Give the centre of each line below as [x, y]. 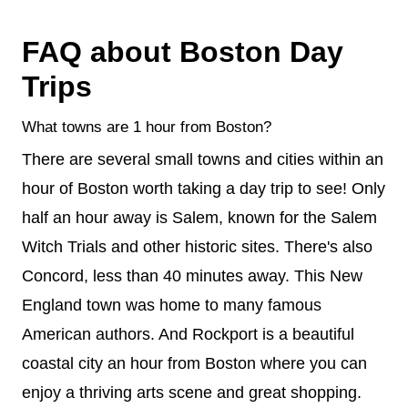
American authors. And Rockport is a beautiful [188, 334]
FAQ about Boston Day [183, 52]
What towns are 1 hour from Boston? [147, 127]
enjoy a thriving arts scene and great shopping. [192, 392]
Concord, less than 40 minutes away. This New [192, 275]
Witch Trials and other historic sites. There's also [197, 246]
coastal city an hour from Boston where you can [194, 363]
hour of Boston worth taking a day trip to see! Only [204, 188]
